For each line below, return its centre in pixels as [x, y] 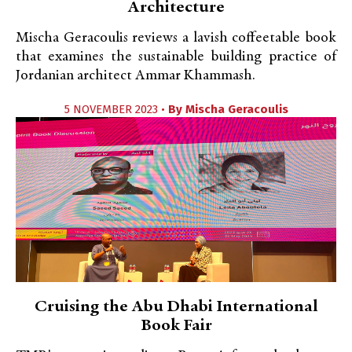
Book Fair [176, 326]
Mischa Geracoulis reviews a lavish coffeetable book [176, 38]
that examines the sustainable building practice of [176, 57]
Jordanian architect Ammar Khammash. [136, 76]
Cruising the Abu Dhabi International [176, 307]
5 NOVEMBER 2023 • [116, 109]
